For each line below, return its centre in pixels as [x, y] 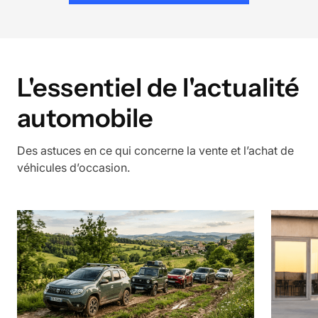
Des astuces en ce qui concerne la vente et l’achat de [155, 151]
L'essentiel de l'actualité [158, 88]
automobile [85, 118]
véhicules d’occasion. [73, 168]
